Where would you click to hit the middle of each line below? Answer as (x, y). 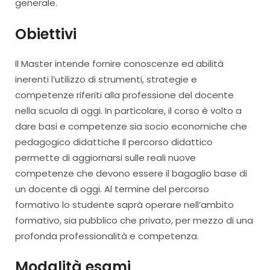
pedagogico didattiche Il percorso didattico (114, 142)
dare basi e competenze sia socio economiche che (131, 126)
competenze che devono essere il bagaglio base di (131, 173)
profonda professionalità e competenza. (107, 236)
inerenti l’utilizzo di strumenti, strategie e (106, 79)
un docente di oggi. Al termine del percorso (112, 189)
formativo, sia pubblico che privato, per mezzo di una (134, 220)
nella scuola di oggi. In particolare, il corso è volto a (128, 110)
